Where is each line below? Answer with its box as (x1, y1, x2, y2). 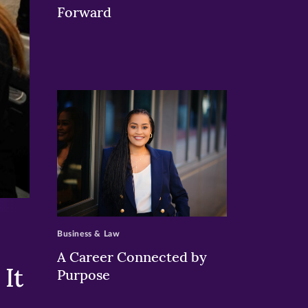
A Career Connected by (56, 248, 207, 266)
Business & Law (56, 230, 120, 239)
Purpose (56, 266, 113, 284)
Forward (56, 3, 111, 21)
